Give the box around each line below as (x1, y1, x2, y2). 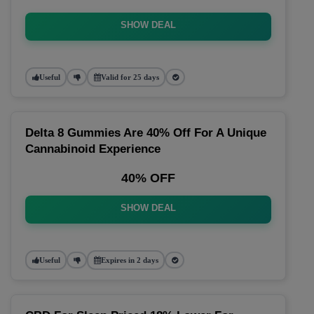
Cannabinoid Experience (25, 142, 161, 156)
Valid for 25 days (100, 72, 159, 81)
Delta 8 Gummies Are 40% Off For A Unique (25, 126, 266, 139)
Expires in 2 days (100, 255, 158, 264)
